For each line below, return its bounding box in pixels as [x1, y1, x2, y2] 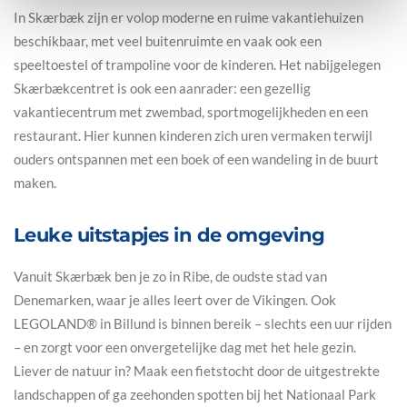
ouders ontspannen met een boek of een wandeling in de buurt [14, 150, 379, 167]
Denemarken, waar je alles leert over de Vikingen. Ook [14, 291, 336, 308]
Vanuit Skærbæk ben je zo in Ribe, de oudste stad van [14, 267, 327, 284]
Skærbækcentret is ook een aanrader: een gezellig [14, 79, 311, 96]
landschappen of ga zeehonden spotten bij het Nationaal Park [14, 385, 376, 402]
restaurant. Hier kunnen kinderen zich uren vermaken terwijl [14, 126, 372, 144]
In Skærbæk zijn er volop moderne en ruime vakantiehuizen [14, 8, 363, 25]
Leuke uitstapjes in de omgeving [14, 223, 325, 247]
